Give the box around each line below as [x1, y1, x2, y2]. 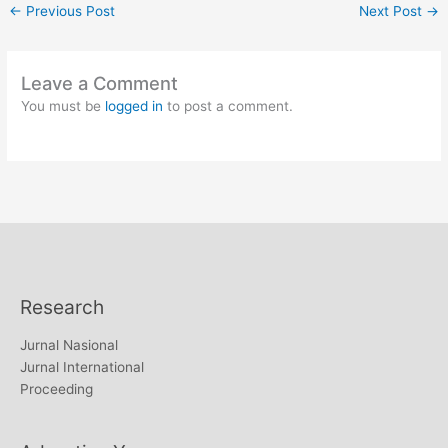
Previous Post [22, 2, 116, 19]
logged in [105, 97, 164, 114]
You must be [21, 97, 106, 114]
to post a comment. [163, 97, 294, 114]
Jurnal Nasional [20, 337, 118, 354]
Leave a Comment [21, 71, 179, 94]
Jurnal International [20, 359, 144, 376]
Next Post [358, 2, 426, 19]
